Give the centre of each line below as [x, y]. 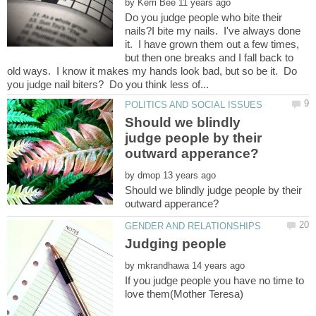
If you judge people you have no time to [215, 281]
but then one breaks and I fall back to [209, 57]
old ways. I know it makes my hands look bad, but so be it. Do [152, 71]
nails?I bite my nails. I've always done [213, 30]
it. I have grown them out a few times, [212, 44]
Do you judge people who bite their [204, 17]
